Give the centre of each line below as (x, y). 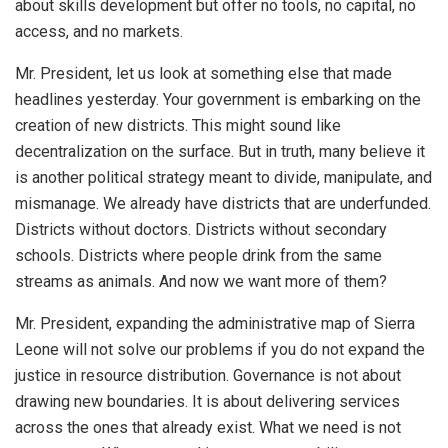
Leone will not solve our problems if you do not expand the (220, 349)
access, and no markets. (99, 31)
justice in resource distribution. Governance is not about (208, 375)
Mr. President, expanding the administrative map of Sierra (215, 323)
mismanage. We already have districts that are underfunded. (223, 203)
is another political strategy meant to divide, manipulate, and (223, 177)
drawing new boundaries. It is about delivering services (207, 401)
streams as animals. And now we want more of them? (201, 281)
